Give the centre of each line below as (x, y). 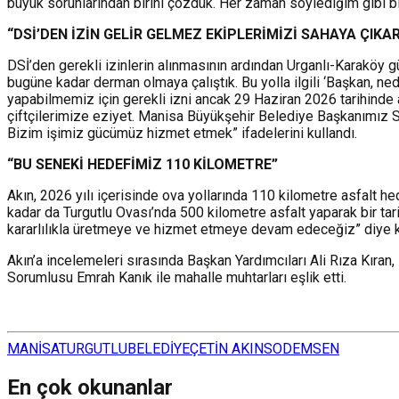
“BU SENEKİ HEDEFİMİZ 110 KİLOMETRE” (142, 164)
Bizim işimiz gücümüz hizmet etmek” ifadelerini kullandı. (182, 133)
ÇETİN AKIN (227, 348)
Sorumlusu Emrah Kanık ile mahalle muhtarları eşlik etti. (177, 277)
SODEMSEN (301, 348)
